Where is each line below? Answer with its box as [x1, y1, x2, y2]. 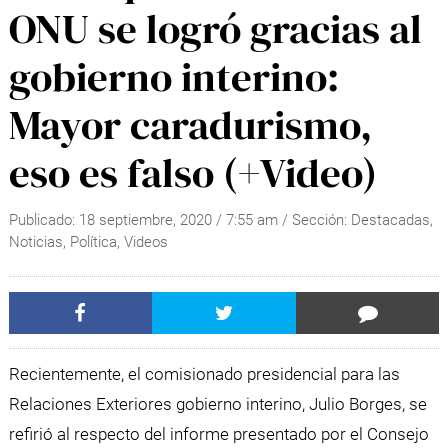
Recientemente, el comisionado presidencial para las [8, 363, 400, 384]
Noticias [8, 233, 63, 252]
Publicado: [8, 211, 79, 230]
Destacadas [350, 211, 430, 230]
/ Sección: [281, 211, 351, 230]
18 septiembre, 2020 [78, 211, 212, 230]
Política [69, 233, 117, 252]
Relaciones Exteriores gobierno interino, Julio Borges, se [8, 393, 427, 414]
